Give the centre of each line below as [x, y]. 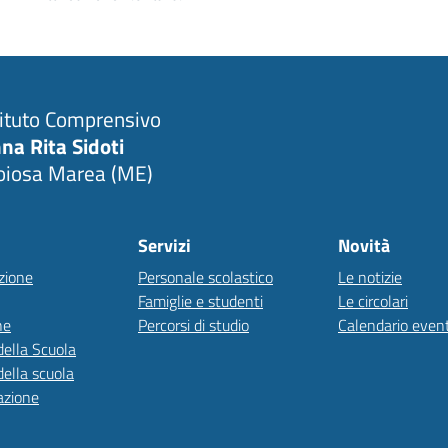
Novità [364, 245]
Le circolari [373, 301]
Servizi [164, 245]
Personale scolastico [205, 277]
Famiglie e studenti [200, 301]
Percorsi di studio [193, 325]
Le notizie [370, 277]
